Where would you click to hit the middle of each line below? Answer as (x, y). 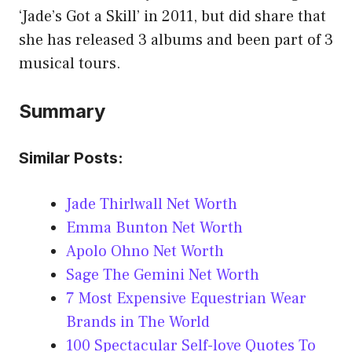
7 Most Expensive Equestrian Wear (186, 299)
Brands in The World (138, 323)
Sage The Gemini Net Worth (163, 275)
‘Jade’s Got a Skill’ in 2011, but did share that (172, 17)
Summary (62, 112)
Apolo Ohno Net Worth (145, 252)
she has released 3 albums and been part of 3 (176, 40)
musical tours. (70, 64)
